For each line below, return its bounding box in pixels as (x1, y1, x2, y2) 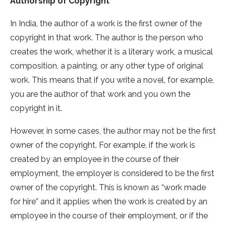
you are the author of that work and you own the (10, 89, 190, 99)
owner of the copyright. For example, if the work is (10, 140, 195, 150)
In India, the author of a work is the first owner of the (10, 19, 202, 29)
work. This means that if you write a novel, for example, (10, 75, 214, 85)
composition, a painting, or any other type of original (10, 61, 203, 71)
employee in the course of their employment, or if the (10, 211, 208, 221)
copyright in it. (10, 103, 62, 114)
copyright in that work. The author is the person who (10, 33, 203, 43)
